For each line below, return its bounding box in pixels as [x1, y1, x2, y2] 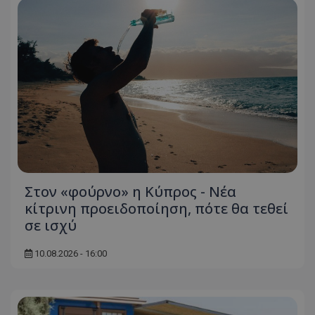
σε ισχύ [25, 216, 77, 236]
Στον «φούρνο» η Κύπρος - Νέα [25, 182, 236, 202]
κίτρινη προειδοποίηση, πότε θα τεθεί [25, 199, 288, 219]
